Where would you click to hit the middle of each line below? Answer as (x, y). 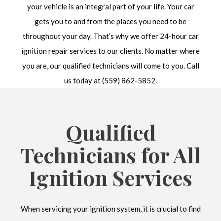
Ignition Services (110, 177)
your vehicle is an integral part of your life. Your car (110, 7)
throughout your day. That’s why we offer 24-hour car (110, 36)
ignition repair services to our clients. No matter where (110, 51)
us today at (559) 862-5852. (110, 81)
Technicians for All (110, 155)
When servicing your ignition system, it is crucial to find (110, 208)
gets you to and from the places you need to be (110, 21)
